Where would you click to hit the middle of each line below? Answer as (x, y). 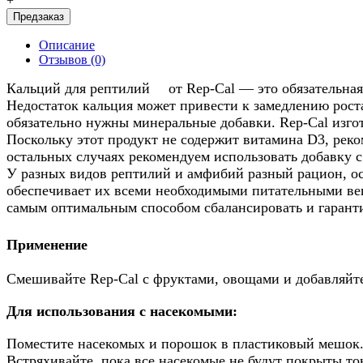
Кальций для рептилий (78, 88)
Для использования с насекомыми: (122, 312)
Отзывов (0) (72, 59)
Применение (47, 244)
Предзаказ (38, 16)
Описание (67, 45)
